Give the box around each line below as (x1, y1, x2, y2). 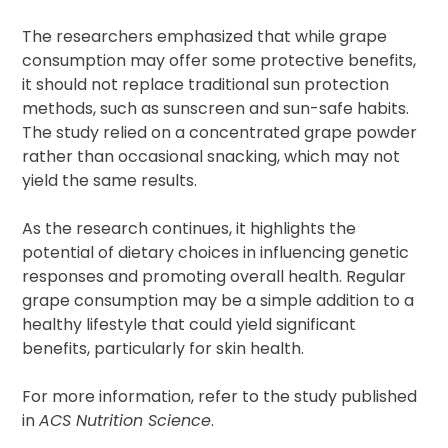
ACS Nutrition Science (39, 409, 212, 432)
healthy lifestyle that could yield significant (22, 313, 357, 336)
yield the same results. (22, 169, 198, 192)
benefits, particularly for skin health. (22, 337, 305, 360)
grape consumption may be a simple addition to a (22, 289, 415, 312)
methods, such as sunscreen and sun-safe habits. (22, 97, 410, 120)
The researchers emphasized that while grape (22, 25, 388, 48)
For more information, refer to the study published (22, 385, 418, 408)
